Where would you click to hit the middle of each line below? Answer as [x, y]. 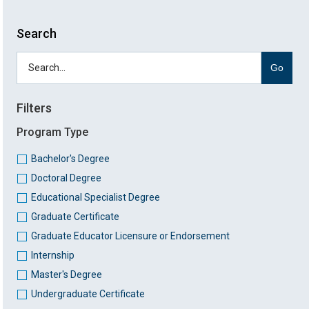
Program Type [52, 132]
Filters [34, 108]
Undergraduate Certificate [88, 294]
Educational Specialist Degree [96, 198]
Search [37, 33]
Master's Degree [67, 275]
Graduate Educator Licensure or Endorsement [130, 236]
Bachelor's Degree [70, 159]
